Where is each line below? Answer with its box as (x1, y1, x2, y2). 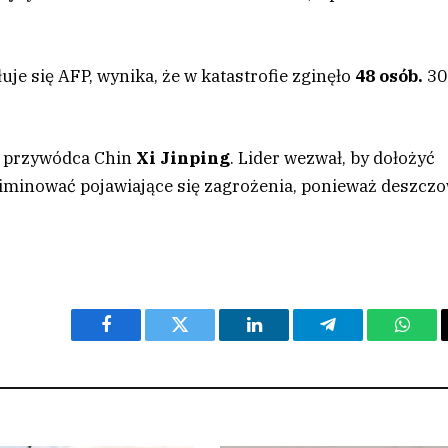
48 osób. (355, 64, 428, 87)
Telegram (326, 330, 395, 349)
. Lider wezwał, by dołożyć (230, 146, 436, 169)
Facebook (104, 330, 175, 349)
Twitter (178, 330, 231, 349)
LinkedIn (252, 330, 319, 349)
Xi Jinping (136, 146, 231, 169)
